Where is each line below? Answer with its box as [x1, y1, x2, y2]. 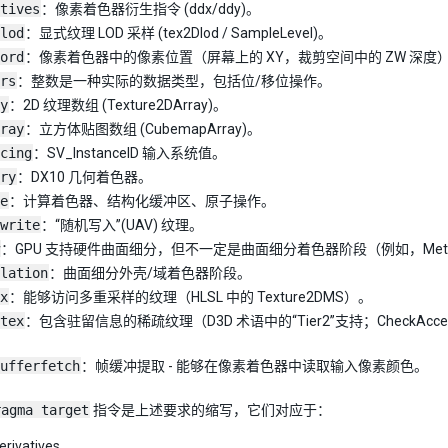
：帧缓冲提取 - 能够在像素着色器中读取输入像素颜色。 [81, 358, 428, 374]
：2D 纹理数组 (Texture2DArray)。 [9, 97, 227, 113]
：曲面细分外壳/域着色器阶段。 [49, 265, 251, 281]
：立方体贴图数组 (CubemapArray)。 [25, 121, 261, 137]
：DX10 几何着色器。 [17, 169, 152, 185]
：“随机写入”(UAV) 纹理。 [41, 217, 203, 233]
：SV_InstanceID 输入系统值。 [33, 145, 226, 161]
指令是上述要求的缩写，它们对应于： [90, 402, 331, 418]
